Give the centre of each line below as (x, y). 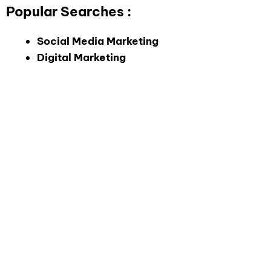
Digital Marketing (81, 57)
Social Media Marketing (98, 41)
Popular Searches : (69, 11)
